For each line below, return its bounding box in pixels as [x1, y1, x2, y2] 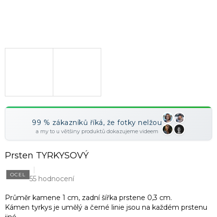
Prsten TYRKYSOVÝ [5, 150, 89, 161]
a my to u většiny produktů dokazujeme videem [35, 128, 158, 135]
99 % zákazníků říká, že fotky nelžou [32, 118, 162, 127]
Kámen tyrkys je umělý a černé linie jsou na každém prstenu [5, 203, 207, 212]
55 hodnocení [30, 174, 74, 184]
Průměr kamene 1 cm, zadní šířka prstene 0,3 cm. [5, 193, 172, 202]
